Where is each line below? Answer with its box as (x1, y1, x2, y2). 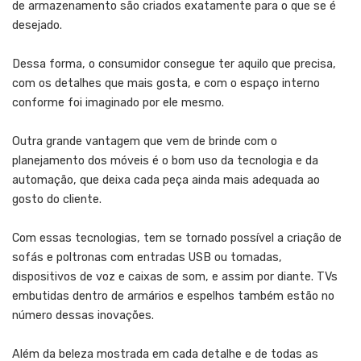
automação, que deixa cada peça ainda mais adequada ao (12, 172, 320, 187)
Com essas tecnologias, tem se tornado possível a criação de (12, 230, 342, 245)
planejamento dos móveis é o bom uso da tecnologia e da (12, 153, 318, 168)
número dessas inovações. (12, 308, 154, 322)
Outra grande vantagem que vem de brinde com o (12, 134, 277, 148)
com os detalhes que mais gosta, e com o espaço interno (12, 76, 320, 90)
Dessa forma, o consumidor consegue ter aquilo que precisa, (12, 56, 336, 71)
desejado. (12, 18, 62, 32)
